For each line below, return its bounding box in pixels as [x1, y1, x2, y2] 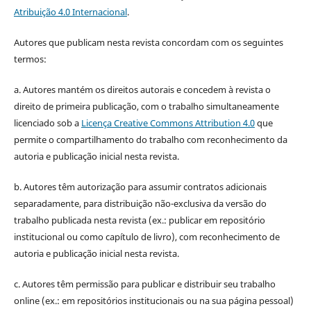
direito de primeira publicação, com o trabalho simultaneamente [13, 100, 279, 113]
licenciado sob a [13, 117, 81, 130]
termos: [13, 53, 47, 65]
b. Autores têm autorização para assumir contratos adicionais [13, 180, 267, 194]
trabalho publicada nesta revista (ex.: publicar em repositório [13, 214, 265, 227]
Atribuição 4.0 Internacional [13, 5, 127, 18]
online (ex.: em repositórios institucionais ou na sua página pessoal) [13, 294, 294, 308]
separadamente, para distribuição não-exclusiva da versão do [13, 197, 267, 210]
